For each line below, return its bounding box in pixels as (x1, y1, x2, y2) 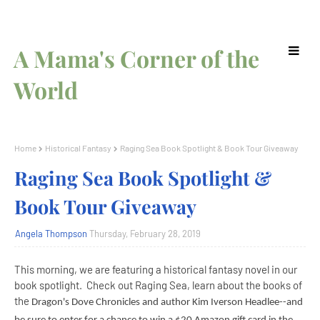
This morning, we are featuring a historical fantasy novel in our (14, 263, 297, 276)
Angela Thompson (15, 228, 87, 239)
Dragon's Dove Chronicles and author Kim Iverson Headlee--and (31, 297, 303, 308)
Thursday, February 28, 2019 (89, 228, 201, 239)
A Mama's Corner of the (14, 43, 260, 74)
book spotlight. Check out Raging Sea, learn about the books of (14, 279, 302, 291)
